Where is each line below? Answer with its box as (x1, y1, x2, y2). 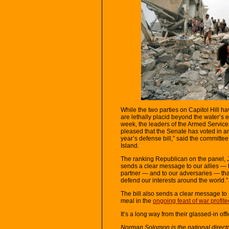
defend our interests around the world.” (121, 176, 228, 184)
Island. (121, 142, 139, 149)
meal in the (121, 197, 153, 204)
